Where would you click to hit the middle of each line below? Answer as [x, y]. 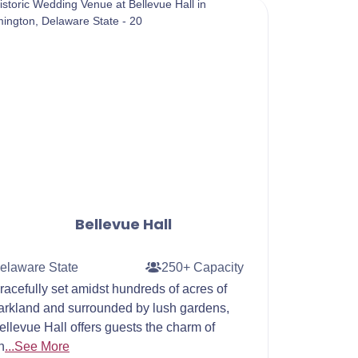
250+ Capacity [202, 267]
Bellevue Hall [123, 224]
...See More [37, 346]
